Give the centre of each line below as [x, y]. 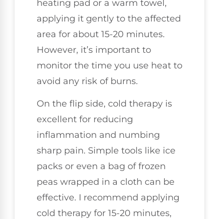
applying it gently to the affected [109, 18]
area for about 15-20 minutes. [101, 34]
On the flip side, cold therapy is [104, 103]
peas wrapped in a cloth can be [106, 182]
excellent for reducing [85, 119]
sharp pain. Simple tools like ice [106, 150]
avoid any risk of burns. [87, 81]
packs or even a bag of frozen [101, 166]
